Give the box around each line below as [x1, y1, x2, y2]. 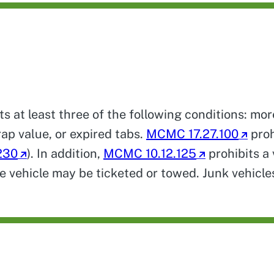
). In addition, [27, 146, 103, 161]
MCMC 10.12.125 [103, 146, 196, 161]
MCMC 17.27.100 [146, 126, 239, 141]
